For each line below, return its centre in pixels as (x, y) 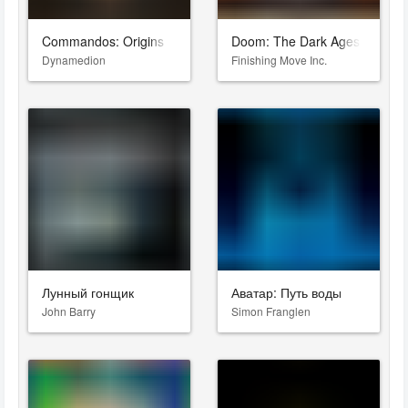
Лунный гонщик (88, 293)
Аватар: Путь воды (286, 293)
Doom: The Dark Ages (296, 41)
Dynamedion (74, 60)
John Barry (69, 311)
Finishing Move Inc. (279, 60)
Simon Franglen (271, 311)
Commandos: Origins (103, 41)
